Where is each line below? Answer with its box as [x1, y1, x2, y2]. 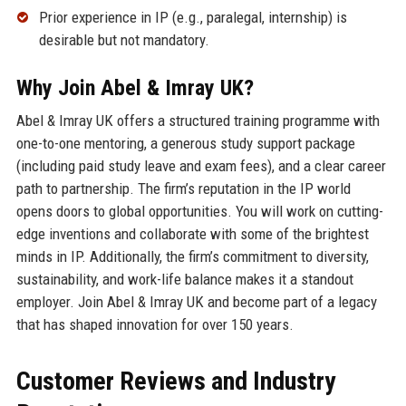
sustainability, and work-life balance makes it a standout [15, 269, 353, 288]
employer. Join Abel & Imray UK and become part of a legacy [15, 292, 377, 311]
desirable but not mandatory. [38, 30, 209, 49]
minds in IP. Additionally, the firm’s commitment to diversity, [15, 246, 369, 266]
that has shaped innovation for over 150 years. [15, 314, 294, 333]
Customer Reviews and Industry [15, 365, 335, 396]
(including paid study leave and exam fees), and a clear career [15, 156, 386, 175]
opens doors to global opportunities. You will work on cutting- [15, 201, 383, 220]
